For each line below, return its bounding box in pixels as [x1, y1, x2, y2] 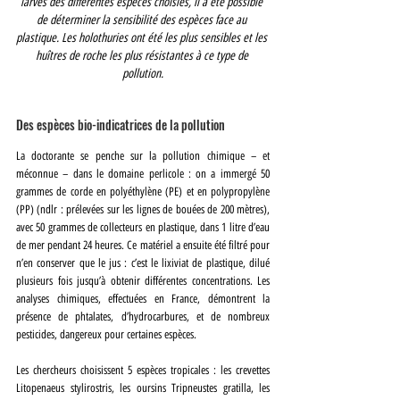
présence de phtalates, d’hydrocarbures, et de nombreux [16, 309, 270, 323]
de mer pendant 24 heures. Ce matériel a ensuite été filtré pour [16, 237, 270, 252]
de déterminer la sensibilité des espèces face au [37, 12, 249, 28]
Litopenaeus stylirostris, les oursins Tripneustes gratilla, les [16, 380, 270, 395]
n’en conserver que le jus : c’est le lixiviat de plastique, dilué [16, 255, 270, 270]
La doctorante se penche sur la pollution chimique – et [16, 148, 270, 162]
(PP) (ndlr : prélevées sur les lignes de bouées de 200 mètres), [16, 202, 270, 216]
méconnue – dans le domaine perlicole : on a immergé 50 [16, 166, 270, 180]
